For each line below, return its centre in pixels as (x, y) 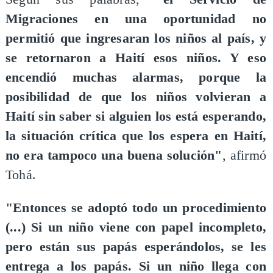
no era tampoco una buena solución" (114, 156)
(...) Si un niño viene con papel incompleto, (136, 227)
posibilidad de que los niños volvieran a (136, 97)
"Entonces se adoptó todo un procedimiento (136, 207)
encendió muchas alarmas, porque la (136, 78)
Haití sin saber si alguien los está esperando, (136, 117)
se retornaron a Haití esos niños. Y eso (136, 58)
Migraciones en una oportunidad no (136, 19)
